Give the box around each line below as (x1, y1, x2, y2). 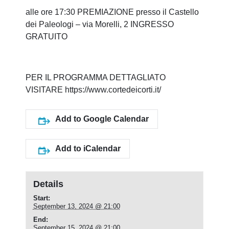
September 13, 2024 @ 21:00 (33, 202, 120, 210)
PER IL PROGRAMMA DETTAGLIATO (26, 73, 166, 82)
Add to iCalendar (55, 144, 121, 153)
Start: (33, 194, 50, 202)
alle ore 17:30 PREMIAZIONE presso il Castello (26, 7, 199, 16)
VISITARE (26, 85, 65, 94)
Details (33, 178, 63, 189)
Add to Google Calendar (55, 114, 149, 123)
